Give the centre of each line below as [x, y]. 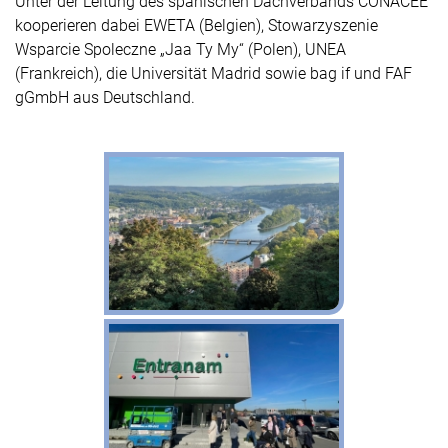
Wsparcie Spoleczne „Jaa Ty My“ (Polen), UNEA [180, 49]
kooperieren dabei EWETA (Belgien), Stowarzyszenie [196, 25]
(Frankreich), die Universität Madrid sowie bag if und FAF [213, 73]
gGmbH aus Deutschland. [105, 97]
